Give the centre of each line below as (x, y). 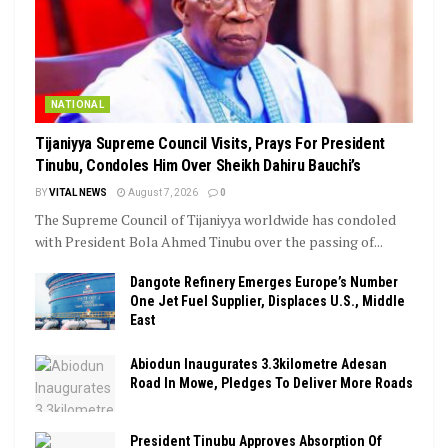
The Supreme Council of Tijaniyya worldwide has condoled (215, 220)
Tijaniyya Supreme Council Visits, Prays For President (210, 144)
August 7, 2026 (162, 193)
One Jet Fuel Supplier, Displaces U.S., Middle (267, 301)
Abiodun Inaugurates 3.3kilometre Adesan (258, 364)
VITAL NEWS (78, 193)
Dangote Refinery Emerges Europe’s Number (264, 282)
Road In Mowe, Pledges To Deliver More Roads (271, 383)
